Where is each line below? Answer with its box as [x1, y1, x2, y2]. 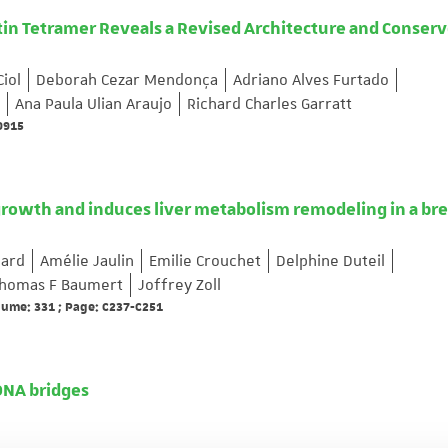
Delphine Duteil [276, 251, 385, 272]
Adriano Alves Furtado [233, 70, 389, 91]
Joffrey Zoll [138, 275, 221, 296]
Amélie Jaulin [40, 251, 134, 272]
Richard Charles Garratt [187, 94, 352, 115]
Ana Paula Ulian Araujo [15, 94, 172, 115]
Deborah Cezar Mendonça [36, 70, 218, 91]
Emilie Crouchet [149, 251, 261, 272]
